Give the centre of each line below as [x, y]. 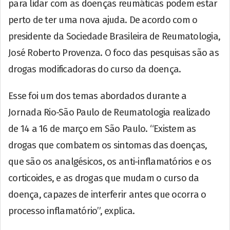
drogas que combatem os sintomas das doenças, [108, 145]
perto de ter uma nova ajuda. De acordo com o [103, 20]
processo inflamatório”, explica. [72, 211]
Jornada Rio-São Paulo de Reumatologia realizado [109, 112]
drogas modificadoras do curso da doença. [95, 69]
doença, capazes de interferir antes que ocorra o [107, 194]
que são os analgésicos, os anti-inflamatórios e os [110, 161]
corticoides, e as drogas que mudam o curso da [104, 178]
